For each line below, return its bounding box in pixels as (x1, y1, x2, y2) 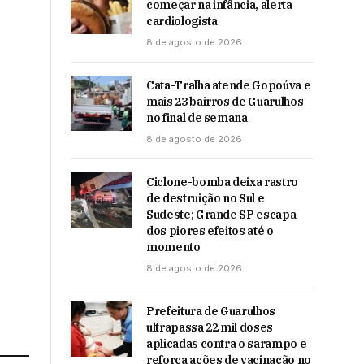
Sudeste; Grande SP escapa (146, 207, 297, 222)
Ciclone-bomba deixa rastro (146, 175, 298, 189)
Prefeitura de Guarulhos (146, 304, 275, 318)
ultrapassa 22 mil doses (146, 320, 273, 335)
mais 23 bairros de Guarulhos (146, 94, 304, 109)
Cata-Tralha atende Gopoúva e (146, 78, 311, 93)
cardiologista (146, 14, 218, 28)
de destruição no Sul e (146, 191, 265, 206)
